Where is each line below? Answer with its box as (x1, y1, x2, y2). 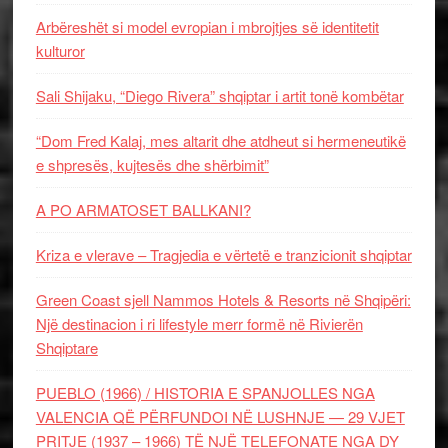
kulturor (35, 40, 85, 61)
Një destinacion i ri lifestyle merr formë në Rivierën (35, 313, 363, 334)
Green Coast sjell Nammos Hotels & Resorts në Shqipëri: (35, 289, 411, 310)
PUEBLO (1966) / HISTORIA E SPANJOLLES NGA (35, 382, 375, 403)
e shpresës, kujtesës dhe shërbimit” (35, 154, 269, 175)
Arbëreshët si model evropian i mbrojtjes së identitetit (35, 16, 379, 37)
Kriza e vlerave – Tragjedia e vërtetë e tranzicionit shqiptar (35, 244, 412, 265)
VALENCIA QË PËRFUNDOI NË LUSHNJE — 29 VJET (35, 406, 405, 427)
